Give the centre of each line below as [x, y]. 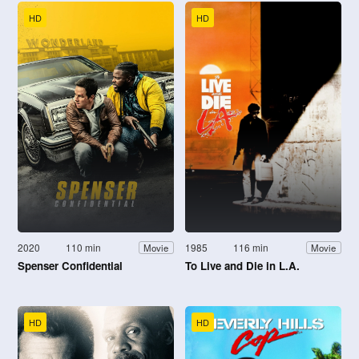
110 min [84, 248]
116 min [251, 248]
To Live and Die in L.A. [242, 266]
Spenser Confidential [70, 266]
